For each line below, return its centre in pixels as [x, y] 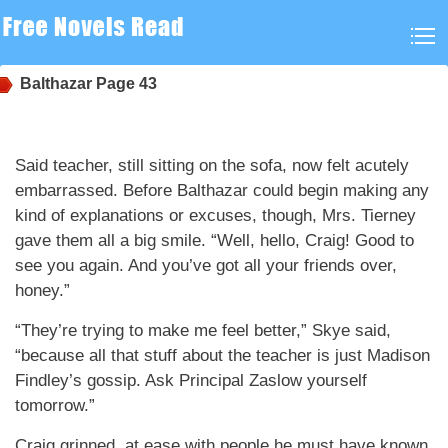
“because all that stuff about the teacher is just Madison [222, 355]
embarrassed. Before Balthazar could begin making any [222, 190]
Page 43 [124, 83]
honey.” [42, 290]
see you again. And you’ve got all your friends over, [206, 265]
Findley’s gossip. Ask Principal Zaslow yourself [191, 380]
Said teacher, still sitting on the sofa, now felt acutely [212, 165]
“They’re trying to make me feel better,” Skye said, [203, 330]
